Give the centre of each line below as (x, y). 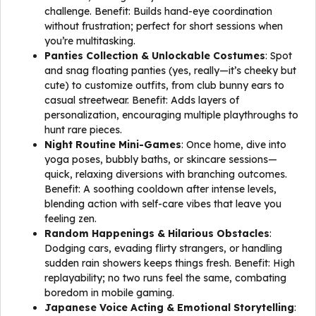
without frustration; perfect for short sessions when (164, 26)
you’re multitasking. (90, 41)
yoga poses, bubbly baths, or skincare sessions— (161, 159)
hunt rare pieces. (83, 130)
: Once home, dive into (234, 145)
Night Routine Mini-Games (113, 145)
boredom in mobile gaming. (109, 293)
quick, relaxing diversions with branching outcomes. (166, 174)
